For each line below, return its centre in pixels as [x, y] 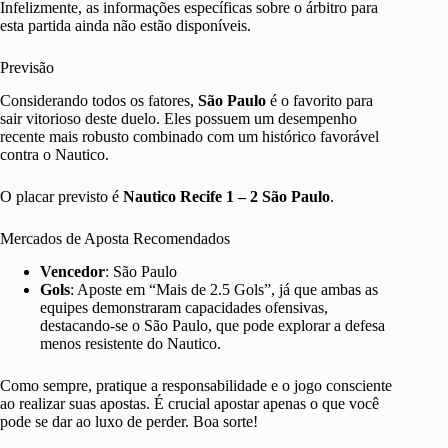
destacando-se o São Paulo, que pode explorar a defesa [212, 325]
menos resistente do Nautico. [130, 343]
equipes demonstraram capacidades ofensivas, [184, 307]
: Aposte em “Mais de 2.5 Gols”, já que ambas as [224, 289]
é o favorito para [319, 100]
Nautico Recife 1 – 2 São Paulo [226, 196]
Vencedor [72, 271]
